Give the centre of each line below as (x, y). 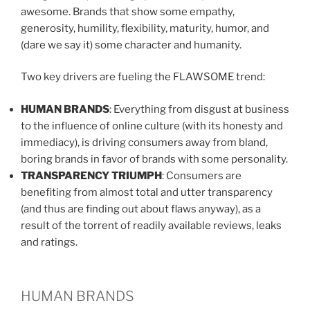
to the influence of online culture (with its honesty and (152, 126)
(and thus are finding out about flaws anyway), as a (141, 209)
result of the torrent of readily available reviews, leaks (151, 225)
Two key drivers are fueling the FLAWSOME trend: (143, 77)
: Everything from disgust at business (199, 109)
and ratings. (49, 242)
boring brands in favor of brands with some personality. (154, 159)
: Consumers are (202, 175)
